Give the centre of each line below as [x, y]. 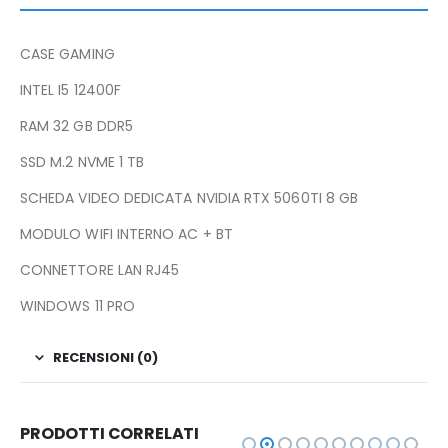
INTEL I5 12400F [71, 89]
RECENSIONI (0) [105, 357]
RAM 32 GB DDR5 [76, 125]
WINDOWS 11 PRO [77, 305]
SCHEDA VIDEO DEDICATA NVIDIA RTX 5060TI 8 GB [189, 197]
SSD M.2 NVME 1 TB [82, 161]
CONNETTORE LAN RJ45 [100, 269]
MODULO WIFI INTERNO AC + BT [126, 233]
